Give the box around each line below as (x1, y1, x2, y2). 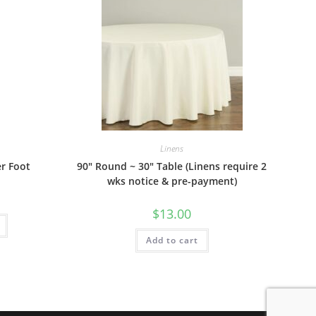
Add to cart (145, 234, 198, 246)
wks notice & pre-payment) (107, 174, 237, 188)
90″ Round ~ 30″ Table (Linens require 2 (77, 159, 267, 173)
